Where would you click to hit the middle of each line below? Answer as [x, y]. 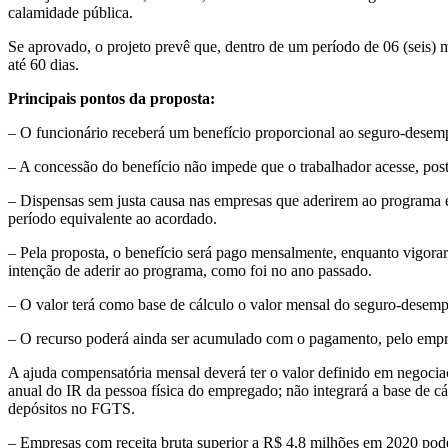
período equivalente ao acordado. [112, 218]
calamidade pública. [70, 12]
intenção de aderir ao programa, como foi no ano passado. [190, 270]
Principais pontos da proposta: [111, 98]
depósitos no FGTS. [71, 408]
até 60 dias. [43, 64]
